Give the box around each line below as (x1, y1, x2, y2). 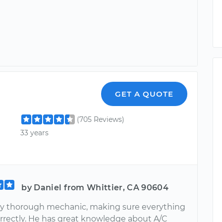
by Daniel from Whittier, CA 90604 (21, 182, 168, 192)
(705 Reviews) (77, 114, 125, 124)
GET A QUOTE (115, 89, 174, 99)
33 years (20, 128, 49, 137)
